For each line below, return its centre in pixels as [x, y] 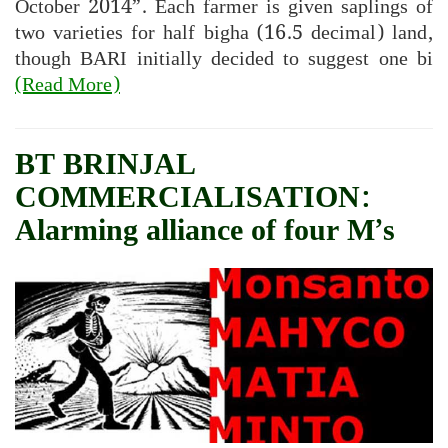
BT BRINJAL [105, 164]
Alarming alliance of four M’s [205, 230]
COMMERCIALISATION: [192, 197]
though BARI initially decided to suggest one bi [224, 58]
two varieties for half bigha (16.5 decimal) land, [224, 32]
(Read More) [67, 84]
